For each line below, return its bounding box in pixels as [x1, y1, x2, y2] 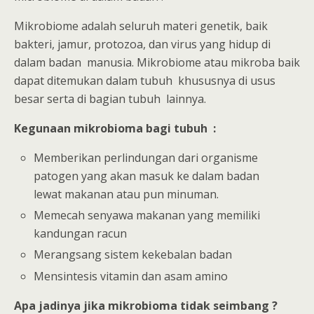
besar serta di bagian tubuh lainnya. [14, 91, 206, 107]
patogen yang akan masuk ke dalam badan [34, 168, 260, 184]
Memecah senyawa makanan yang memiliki [34, 207, 261, 224]
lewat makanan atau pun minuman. [34, 186, 219, 202]
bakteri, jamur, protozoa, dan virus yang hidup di [14, 36, 271, 52]
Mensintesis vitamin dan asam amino [34, 268, 228, 284]
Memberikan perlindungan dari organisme [34, 150, 259, 165]
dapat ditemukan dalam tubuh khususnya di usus [14, 73, 275, 88]
